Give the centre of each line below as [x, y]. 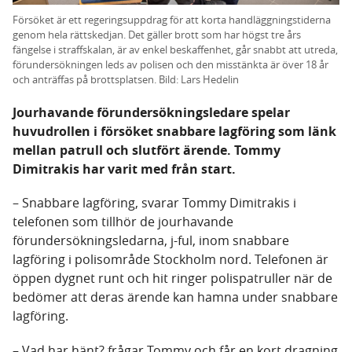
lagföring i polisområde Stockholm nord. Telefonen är [170, 260]
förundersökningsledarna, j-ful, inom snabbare [151, 241]
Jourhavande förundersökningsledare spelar [151, 113]
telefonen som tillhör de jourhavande [123, 222]
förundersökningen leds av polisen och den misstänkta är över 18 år [170, 65]
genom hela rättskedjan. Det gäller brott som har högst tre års [157, 35]
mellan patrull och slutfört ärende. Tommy [147, 150]
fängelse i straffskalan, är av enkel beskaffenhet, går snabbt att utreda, [175, 50]
